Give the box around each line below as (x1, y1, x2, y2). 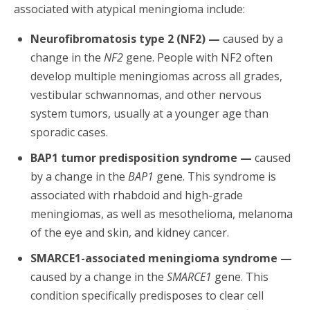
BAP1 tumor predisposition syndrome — (30, 149, 252, 165)
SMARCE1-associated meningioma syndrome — (30, 250, 292, 266)
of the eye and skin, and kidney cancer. (30, 224, 229, 240)
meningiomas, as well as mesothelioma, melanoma (30, 206, 293, 221)
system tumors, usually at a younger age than (30, 105, 268, 121)
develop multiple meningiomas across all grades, (30, 68, 282, 84)
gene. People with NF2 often (123, 49, 273, 65)
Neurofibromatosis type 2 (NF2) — (30, 30, 220, 46)
